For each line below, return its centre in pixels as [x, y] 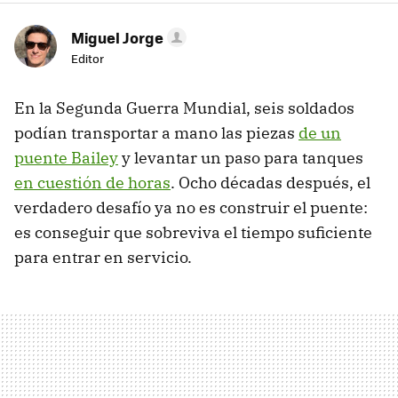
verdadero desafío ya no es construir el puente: [191, 208]
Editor [88, 59]
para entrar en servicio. [103, 258]
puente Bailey [66, 158]
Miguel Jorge [117, 38]
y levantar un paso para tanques [241, 158]
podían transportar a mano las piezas [156, 133]
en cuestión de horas [92, 183]
